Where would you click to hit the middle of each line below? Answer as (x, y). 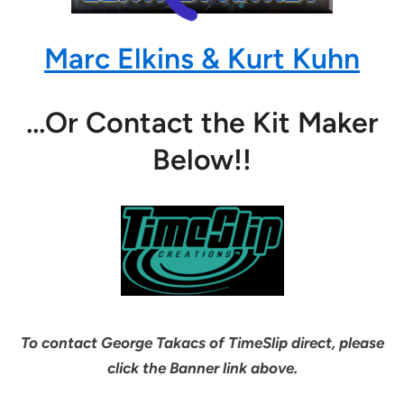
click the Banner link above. (202, 368)
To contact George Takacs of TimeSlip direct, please (202, 343)
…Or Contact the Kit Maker (202, 123)
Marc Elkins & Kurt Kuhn (202, 59)
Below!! (202, 160)
